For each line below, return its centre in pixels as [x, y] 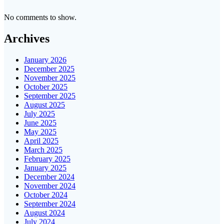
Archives [27, 38]
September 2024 [50, 203]
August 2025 [44, 104]
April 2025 [41, 140]
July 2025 [39, 113]
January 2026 [45, 59]
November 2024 [50, 185]
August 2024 [44, 212]
